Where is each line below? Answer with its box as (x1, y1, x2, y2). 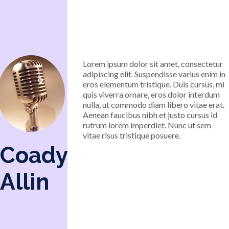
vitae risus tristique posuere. (83, 130, 181, 140)
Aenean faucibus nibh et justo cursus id (83, 110, 218, 120)
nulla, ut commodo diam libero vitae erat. (83, 100, 225, 109)
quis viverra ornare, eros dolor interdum (83, 89, 220, 99)
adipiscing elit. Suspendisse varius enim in (83, 69, 226, 79)
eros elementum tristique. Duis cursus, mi (83, 79, 225, 89)
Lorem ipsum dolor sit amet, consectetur (83, 59, 223, 68)
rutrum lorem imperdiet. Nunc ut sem (83, 120, 212, 130)
